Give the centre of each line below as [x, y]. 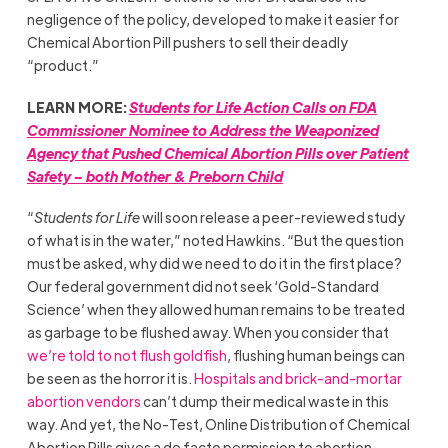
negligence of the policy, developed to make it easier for [212, 19]
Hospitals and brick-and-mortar [297, 377]
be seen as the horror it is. [110, 377]
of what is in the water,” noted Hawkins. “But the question [215, 239]
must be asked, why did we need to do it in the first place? [214, 262]
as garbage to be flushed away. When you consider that [207, 331]
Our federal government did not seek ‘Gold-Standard [202, 285]
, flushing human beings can [315, 354]
